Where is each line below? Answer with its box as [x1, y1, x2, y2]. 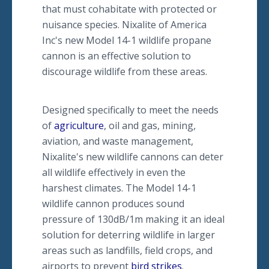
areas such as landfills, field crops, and [42, 244, 213, 257]
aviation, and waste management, [42, 134, 193, 148]
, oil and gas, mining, [104, 119, 196, 132]
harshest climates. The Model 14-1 [42, 181, 196, 195]
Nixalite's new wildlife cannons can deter [42, 150, 223, 163]
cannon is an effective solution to [42, 49, 191, 62]
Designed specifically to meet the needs [42, 103, 219, 116]
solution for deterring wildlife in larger [42, 228, 215, 241]
